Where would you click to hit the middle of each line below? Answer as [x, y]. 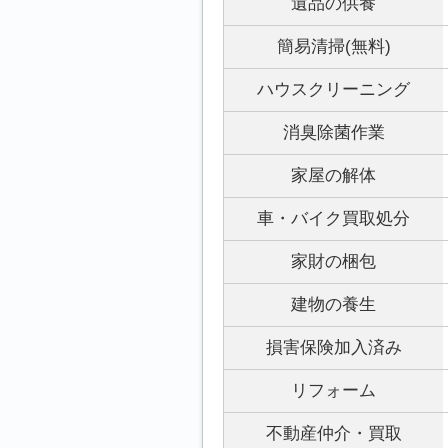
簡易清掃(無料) [333, 46]
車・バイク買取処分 [333, 218]
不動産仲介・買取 [333, 433]
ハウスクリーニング [333, 89]
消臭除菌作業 [333, 132]
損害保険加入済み [333, 347]
